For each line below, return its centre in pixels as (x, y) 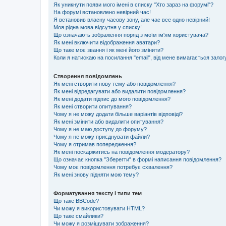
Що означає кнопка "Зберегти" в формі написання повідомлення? (137, 159)
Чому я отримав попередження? (95, 144)
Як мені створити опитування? (93, 106)
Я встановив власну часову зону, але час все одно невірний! (132, 20)
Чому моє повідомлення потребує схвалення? (113, 167)
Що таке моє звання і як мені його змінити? (108, 50)
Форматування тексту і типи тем (98, 193)
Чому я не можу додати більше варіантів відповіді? (118, 114)
